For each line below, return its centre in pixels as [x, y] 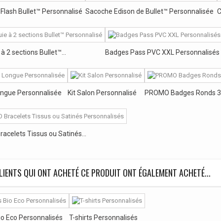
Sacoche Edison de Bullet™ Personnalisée [149, 11]
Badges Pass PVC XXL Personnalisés [162, 52]
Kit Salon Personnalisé [102, 93]
